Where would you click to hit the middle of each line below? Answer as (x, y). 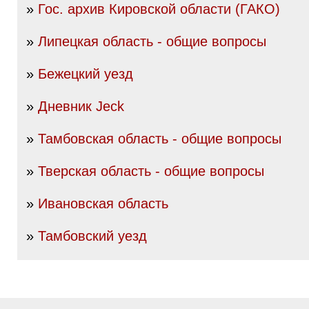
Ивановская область (103, 203)
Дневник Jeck (81, 106)
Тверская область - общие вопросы (151, 171)
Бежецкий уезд (86, 74)
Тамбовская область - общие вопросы (160, 139)
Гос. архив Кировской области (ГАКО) (159, 9)
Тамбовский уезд (92, 236)
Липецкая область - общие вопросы (152, 41)
